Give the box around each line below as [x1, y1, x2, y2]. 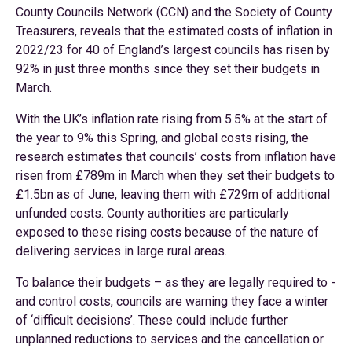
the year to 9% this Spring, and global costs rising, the [16, 130, 309, 145]
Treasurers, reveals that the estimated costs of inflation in [16, 24, 332, 38]
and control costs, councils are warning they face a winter [16, 294, 328, 309]
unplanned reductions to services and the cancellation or [16, 332, 324, 346]
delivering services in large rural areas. [16, 244, 227, 258]
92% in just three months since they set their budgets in [16, 61, 320, 76]
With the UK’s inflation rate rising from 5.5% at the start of [16, 112, 328, 126]
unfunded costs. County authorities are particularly [16, 206, 289, 221]
